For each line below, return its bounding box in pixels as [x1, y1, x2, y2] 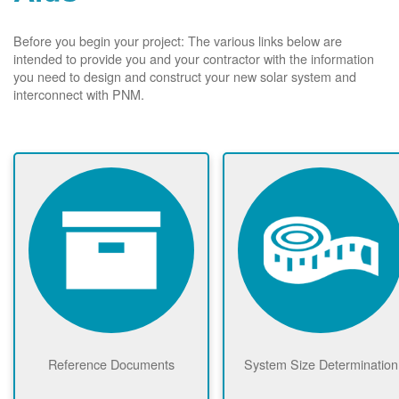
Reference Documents [48, 354, 175, 373]
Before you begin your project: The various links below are [13, 30, 342, 50]
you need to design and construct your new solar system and [13, 66, 356, 85]
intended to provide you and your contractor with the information [13, 48, 374, 68]
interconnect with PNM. [13, 84, 144, 103]
